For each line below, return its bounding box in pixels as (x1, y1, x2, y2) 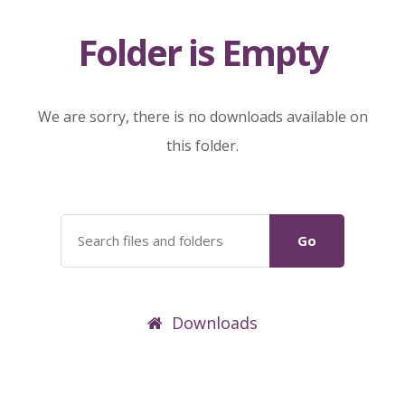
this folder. (166, 136, 239, 155)
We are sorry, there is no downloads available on (37, 107, 368, 127)
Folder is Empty (77, 27, 328, 77)
